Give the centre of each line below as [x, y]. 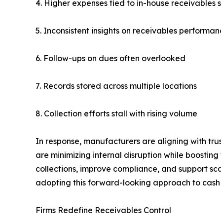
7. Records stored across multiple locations [116, 86]
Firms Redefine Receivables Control [103, 210]
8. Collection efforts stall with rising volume [116, 114]
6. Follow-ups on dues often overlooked [110, 58]
